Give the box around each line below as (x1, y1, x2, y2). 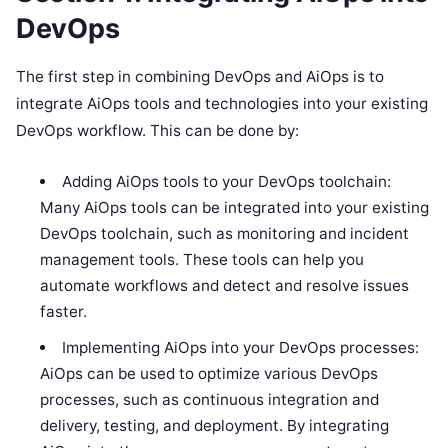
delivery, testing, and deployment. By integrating (40, 416, 390, 436)
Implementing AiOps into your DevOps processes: (61, 338, 419, 358)
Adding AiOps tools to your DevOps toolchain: (61, 172, 391, 192)
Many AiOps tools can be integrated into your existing (40, 198, 430, 218)
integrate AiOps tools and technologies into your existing (16, 94, 428, 114)
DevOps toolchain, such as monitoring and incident (40, 224, 410, 244)
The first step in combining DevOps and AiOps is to (16, 67, 384, 87)
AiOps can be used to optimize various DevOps (40, 364, 379, 384)
